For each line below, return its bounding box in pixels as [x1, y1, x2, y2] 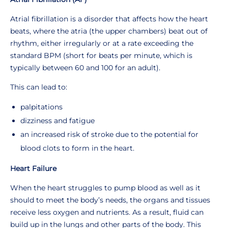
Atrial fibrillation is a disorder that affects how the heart [10, 14, 208, 23]
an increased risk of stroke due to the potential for [20, 129, 198, 139]
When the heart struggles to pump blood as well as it [10, 183, 201, 192]
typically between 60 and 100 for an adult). [10, 63, 160, 72]
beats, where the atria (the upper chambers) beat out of [10, 26, 208, 36]
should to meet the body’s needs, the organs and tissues [10, 195, 210, 205]
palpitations [20, 102, 63, 111]
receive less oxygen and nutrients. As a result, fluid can [10, 207, 204, 217]
